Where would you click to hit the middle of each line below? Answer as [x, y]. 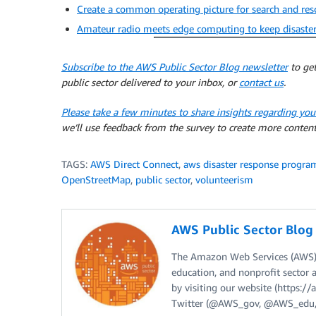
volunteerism [224, 179]
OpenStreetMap [96, 179]
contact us [261, 82]
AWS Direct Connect [134, 164]
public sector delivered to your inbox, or [150, 82]
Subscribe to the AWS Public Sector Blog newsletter [175, 66]
